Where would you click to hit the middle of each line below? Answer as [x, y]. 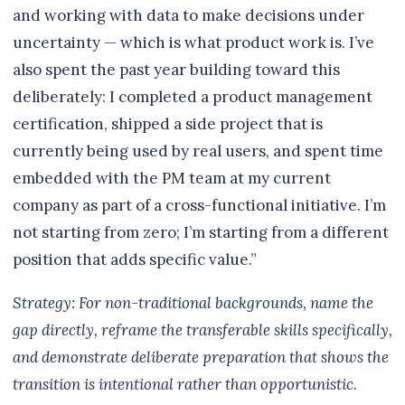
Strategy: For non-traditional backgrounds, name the [193, 303]
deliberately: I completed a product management [193, 97]
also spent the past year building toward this [176, 70]
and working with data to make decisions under [188, 15]
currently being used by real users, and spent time [198, 151]
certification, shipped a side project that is [168, 124]
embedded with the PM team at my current [172, 178]
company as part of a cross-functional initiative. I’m [199, 205]
